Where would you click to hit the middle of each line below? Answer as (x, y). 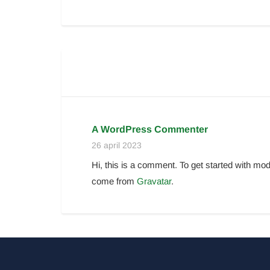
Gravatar (154, 181)
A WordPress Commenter (150, 129)
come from (114, 181)
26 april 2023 (117, 145)
